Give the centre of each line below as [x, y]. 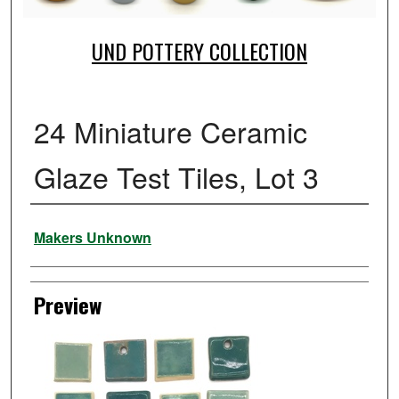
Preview [67, 304]
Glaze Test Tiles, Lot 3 [176, 176]
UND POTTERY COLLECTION [199, 51]
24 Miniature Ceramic [170, 130]
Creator [59, 228]
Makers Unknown [92, 237]
